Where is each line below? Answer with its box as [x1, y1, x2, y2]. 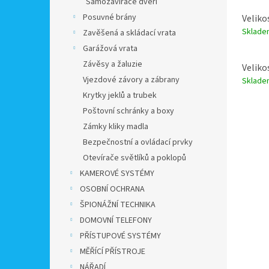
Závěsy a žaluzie [83, 58, 142, 70]
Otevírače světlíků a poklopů [83, 152, 186, 164]
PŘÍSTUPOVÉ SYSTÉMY [80, 230, 161, 242]
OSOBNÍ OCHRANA [80, 183, 145, 195]
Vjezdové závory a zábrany [83, 74, 180, 86]
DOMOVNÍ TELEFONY [80, 214, 152, 226]
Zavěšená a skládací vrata [83, 27, 176, 39]
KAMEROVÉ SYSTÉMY [80, 168, 154, 180]
